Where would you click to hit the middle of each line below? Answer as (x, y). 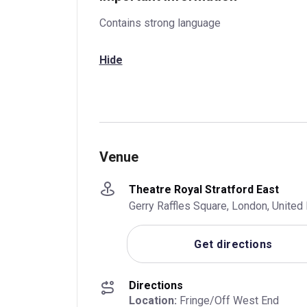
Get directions (233, 244)
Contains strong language (160, 23)
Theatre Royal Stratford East (204, 189)
